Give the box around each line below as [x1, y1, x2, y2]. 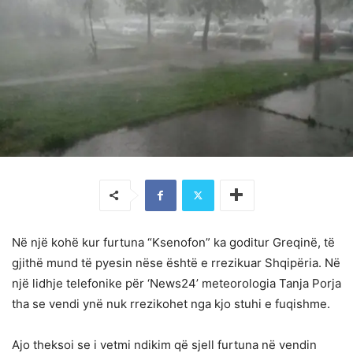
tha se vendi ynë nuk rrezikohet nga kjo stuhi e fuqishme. [12, 295, 330, 311]
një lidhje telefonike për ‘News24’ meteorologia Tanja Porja [12, 275, 341, 291]
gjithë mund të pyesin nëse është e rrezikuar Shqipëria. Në [12, 255, 340, 270]
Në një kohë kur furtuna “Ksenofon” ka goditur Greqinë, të [12, 234, 335, 250]
